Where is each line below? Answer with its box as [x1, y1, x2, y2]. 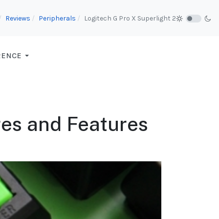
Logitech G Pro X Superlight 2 [84, 14, 176, 22]
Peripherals [39, 14, 76, 22]
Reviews [5, 14, 30, 22]
